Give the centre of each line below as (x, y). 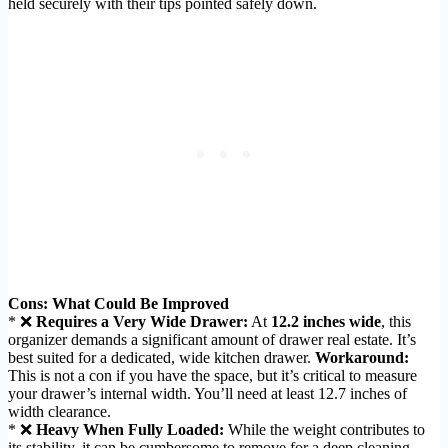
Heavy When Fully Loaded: (130, 430)
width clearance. (59, 412)
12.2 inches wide (326, 322)
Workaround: (362, 358)
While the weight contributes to (324, 430)
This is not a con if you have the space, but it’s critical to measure (212, 376)
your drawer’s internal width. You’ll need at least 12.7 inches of (207, 394)
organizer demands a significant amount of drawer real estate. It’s (212, 340)
